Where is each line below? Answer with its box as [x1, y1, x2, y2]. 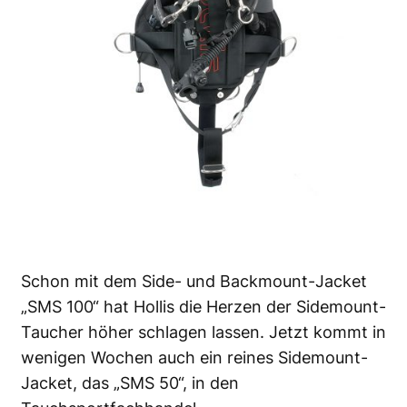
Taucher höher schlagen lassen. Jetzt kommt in [21, 322, 386, 342]
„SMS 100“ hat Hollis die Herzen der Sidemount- [21, 296, 386, 316]
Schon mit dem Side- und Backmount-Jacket [21, 271, 367, 291]
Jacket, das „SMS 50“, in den [21, 372, 239, 392]
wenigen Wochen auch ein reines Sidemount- [21, 347, 368, 367]
